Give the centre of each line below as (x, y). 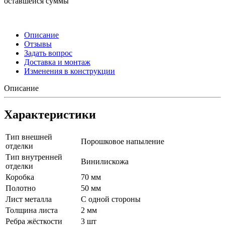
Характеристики (50, 114)
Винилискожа (105, 162)
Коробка (20, 177)
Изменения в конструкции (70, 71)
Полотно (21, 188)
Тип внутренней (34, 157)
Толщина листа (32, 210)
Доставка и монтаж (57, 62)
